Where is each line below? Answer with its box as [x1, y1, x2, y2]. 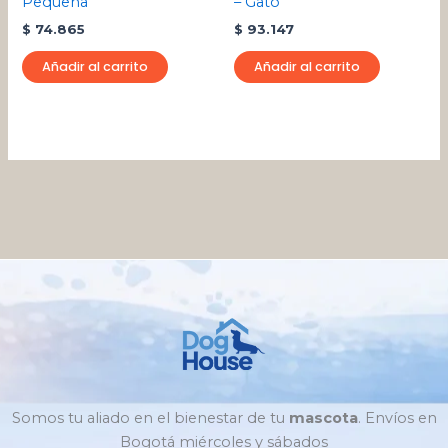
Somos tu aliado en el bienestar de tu [11, 409, 289, 428]
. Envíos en [357, 409, 437, 428]
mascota [288, 409, 358, 428]
